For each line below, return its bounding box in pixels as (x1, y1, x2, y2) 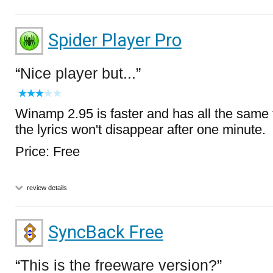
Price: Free (15, 144, 80, 159)
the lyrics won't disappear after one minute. (15, 122, 266, 137)
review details (25, 184, 67, 191)
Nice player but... (20, 65, 136, 82)
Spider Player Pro (48, 30, 182, 51)
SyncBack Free (48, 222, 163, 243)
